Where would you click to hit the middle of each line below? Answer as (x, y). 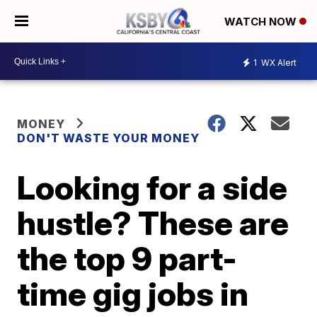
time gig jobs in (133, 294)
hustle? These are (153, 223)
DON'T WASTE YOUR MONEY (109, 138)
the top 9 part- (127, 258)
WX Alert (278, 62)
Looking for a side (152, 188)
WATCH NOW (262, 22)
